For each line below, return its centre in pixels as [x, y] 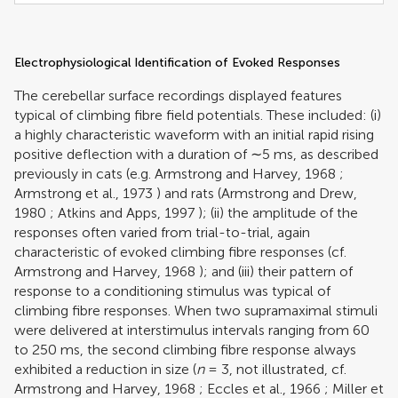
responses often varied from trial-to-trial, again [162, 232]
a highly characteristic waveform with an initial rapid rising [194, 134]
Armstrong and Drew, [289, 193]
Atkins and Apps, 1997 [126, 212]
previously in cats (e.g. [84, 173]
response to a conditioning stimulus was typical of [172, 291]
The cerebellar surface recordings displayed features [178, 95]
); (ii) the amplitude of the [276, 212]
